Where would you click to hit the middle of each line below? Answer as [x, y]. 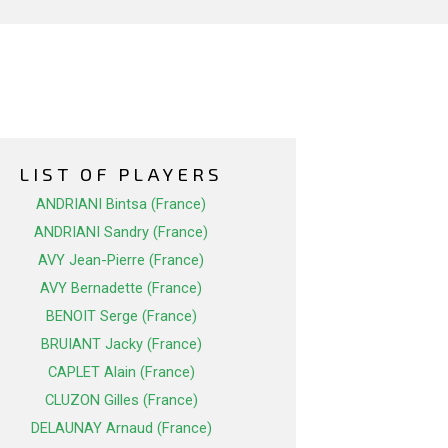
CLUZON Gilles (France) [121, 400]
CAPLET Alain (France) [121, 372]
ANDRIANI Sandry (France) [121, 232]
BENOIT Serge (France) [121, 316]
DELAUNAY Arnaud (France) [121, 428]
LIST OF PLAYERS [121, 174]
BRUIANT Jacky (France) [121, 344]
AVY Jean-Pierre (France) [121, 260]
